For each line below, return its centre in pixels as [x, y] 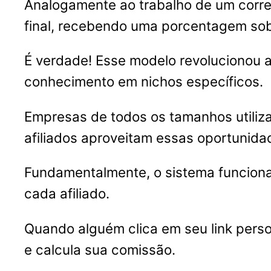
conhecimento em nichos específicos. [144, 82]
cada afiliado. [67, 194]
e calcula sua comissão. [100, 249]
